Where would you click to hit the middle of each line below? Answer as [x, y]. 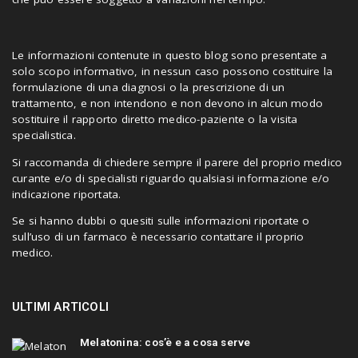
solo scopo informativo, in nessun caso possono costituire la [173, 72]
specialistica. [44, 135]
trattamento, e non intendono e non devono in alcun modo [168, 103]
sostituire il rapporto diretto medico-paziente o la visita [155, 119]
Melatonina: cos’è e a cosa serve [165, 342]
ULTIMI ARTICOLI [60, 307]
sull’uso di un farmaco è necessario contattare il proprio [158, 237]
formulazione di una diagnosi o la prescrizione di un [149, 88]
